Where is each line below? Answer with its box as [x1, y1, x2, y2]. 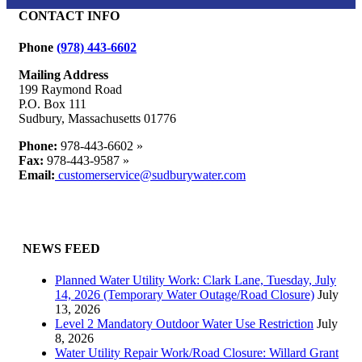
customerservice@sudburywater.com [55, 168, 246, 183]
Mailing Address [19, 68, 108, 82]
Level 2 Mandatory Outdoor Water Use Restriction [55, 316, 314, 330]
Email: [19, 168, 55, 183]
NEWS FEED [23, 241, 100, 255]
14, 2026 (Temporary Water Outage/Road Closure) [55, 287, 314, 301]
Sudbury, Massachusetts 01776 [19, 112, 176, 126]
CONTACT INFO [19, 9, 120, 23]
